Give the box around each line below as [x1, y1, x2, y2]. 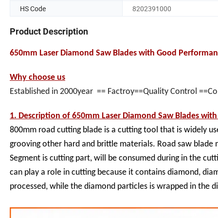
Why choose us [10, 73, 65, 83]
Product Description [10, 26, 88, 37]
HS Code [20, 3, 46, 13]
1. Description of [10, 111, 72, 121]
